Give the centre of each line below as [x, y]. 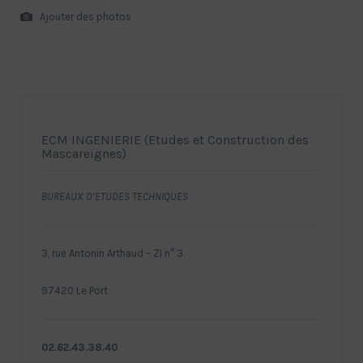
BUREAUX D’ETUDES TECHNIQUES [115, 196]
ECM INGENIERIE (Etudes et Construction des [175, 139]
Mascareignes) [84, 153]
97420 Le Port [75, 290]
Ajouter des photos [84, 16]
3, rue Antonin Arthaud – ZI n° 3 [112, 253]
